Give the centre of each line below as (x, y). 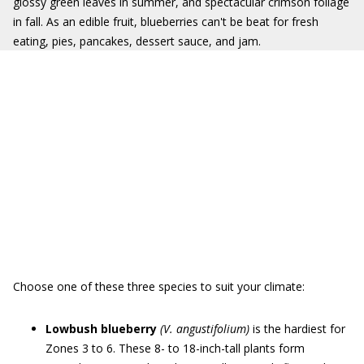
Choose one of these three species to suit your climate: (159, 286)
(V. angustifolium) (205, 329)
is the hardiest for (297, 329)
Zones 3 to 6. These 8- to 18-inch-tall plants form (175, 348)
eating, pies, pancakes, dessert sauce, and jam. (137, 41)
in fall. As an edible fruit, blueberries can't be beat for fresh (166, 22)
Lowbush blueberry (101, 329)
